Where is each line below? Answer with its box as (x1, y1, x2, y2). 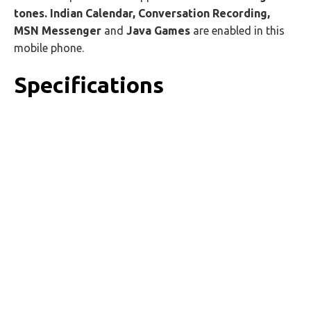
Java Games (126, 24, 190, 37)
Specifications (14, 72, 164, 97)
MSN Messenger (14, 24, 101, 37)
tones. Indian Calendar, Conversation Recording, (14, 7, 270, 19)
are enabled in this (190, 24, 285, 37)
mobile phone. (14, 42, 84, 54)
